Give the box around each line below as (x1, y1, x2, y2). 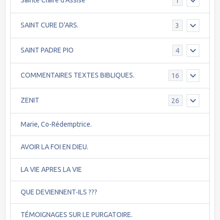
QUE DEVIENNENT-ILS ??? (21, 188, 97, 196)
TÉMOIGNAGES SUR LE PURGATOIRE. (21, 210, 133, 219)
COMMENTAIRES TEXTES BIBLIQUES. (21, 71, 135, 80)
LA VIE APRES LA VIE (21, 165, 82, 173)
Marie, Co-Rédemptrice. (21, 120, 92, 128)
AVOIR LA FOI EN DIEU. (21, 142, 88, 151)
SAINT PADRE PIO (21, 46, 74, 55)
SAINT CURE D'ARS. (21, 21, 79, 29)
